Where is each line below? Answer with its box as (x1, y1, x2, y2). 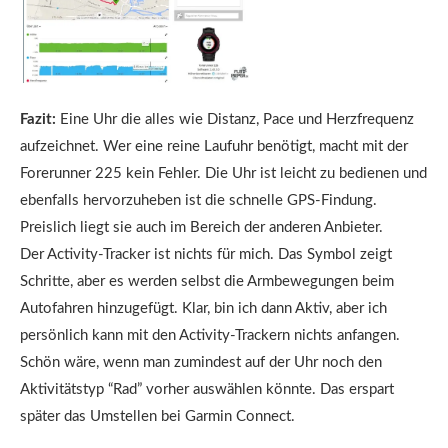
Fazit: (20, 112, 60, 128)
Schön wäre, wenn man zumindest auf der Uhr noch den (20, 355, 382, 371)
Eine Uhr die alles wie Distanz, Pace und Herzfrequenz (60, 112, 414, 128)
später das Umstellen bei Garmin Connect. (20, 409, 295, 425)
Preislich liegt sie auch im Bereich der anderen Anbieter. (20, 220, 383, 236)
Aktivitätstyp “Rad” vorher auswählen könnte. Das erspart (20, 382, 394, 398)
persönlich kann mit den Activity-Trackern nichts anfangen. (20, 328, 400, 344)
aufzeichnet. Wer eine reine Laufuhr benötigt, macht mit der (20, 139, 408, 155)
